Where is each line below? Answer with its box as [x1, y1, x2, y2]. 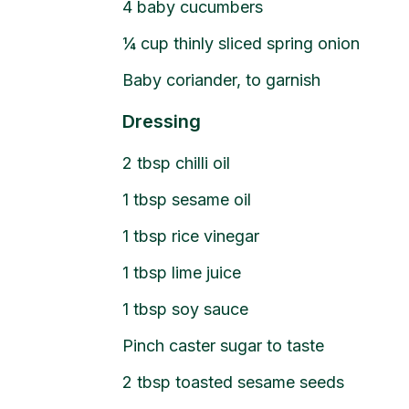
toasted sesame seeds [175, 372, 345, 392]
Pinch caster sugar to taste [122, 335, 325, 355]
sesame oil [172, 189, 252, 209]
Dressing [122, 110, 202, 132]
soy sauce [172, 299, 249, 319]
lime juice [172, 262, 242, 282]
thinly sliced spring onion [173, 33, 361, 53]
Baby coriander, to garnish [122, 69, 321, 89]
